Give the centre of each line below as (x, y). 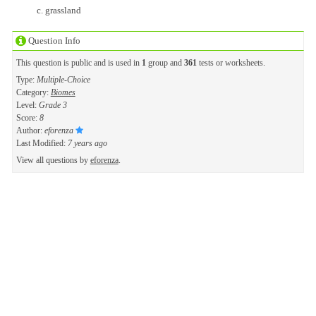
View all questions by (53, 160)
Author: (30, 130)
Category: (33, 92)
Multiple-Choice (63, 79)
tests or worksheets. (231, 62)
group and (165, 62)
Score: (28, 117)
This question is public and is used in (79, 62)
